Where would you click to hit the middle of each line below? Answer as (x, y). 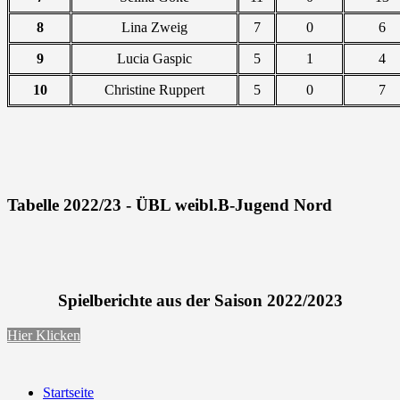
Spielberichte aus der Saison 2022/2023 (200, 301)
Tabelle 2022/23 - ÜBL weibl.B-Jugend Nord (170, 204)
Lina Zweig (154, 27)
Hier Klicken (44, 335)
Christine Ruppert (154, 89)
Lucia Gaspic (154, 58)
